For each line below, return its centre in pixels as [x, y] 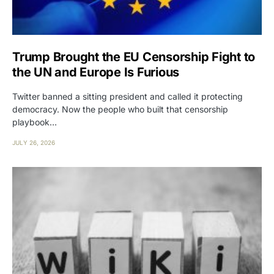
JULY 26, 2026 [34, 142]
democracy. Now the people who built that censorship [120, 109]
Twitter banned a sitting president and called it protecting [128, 96]
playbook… [35, 122]
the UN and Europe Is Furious [96, 72]
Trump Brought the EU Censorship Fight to [134, 57]
